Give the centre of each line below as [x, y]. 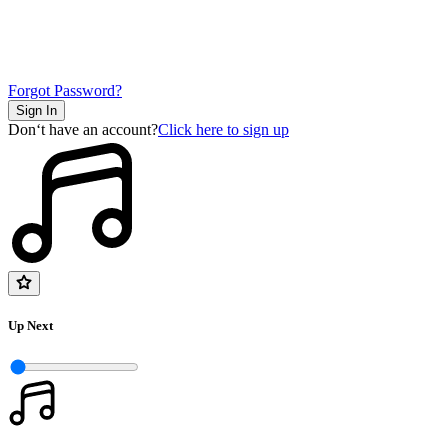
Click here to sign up [223, 130]
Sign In [36, 111]
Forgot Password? [65, 91]
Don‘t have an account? [83, 130]
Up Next [30, 326]
